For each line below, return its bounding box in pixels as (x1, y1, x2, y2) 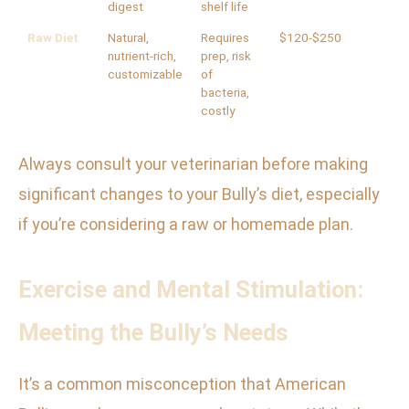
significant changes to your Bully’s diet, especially (18, 184, 380, 204)
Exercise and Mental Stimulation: (18, 276, 363, 304)
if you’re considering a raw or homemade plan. (18, 215, 353, 235)
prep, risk (201, 49, 251, 64)
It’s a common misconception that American (18, 374, 346, 394)
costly (201, 104, 235, 119)
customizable (108, 68, 183, 82)
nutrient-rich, (108, 49, 176, 64)
